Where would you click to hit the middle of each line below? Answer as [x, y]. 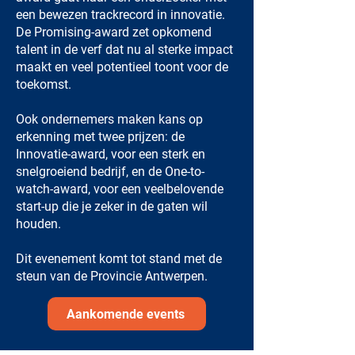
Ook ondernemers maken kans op [109, 119]
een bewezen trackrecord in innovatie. [120, 15]
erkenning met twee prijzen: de [100, 137]
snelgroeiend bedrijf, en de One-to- [110, 172]
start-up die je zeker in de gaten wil [112, 206]
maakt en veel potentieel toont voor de [122, 67]
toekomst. [44, 84]
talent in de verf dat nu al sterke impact [124, 50]
